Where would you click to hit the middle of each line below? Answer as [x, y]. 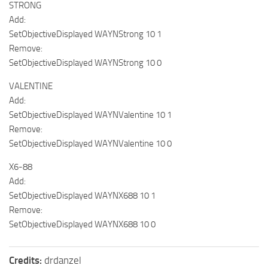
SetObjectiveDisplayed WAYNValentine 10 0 [90, 143]
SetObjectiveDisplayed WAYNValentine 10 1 [90, 115]
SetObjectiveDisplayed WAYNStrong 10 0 [85, 63]
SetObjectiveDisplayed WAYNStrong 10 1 [85, 34]
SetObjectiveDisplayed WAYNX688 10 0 [82, 224]
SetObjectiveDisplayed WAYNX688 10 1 [82, 195]
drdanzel [63, 260]
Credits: [27, 260]
